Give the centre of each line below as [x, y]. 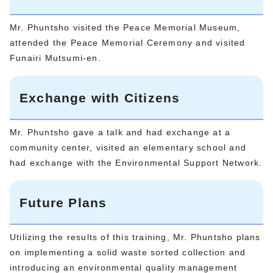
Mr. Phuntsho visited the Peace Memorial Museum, [125, 27]
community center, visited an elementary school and [128, 147]
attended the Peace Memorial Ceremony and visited [128, 42]
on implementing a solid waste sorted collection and [128, 252]
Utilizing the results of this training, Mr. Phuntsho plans [135, 237]
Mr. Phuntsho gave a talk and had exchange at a [120, 132]
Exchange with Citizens [100, 97]
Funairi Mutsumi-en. [55, 58]
